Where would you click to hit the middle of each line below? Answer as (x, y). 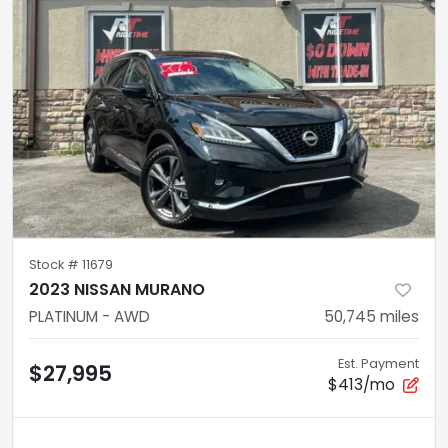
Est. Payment (378, 363)
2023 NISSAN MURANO (117, 289)
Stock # (55, 264)
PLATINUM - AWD (89, 316)
